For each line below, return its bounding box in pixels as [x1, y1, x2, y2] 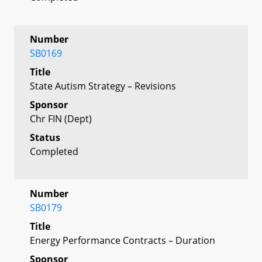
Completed [30, 144, 78, 158]
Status [30, 130, 60, 144]
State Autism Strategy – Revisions [30, 79, 176, 92]
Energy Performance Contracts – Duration [30, 233, 215, 247]
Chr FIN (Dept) [30, 112, 92, 125]
